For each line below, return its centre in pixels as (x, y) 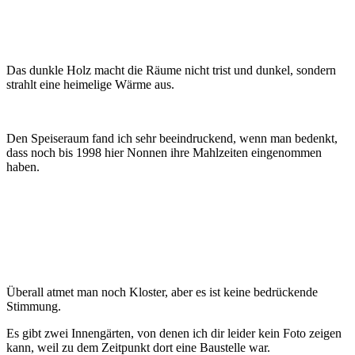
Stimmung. (34, 307)
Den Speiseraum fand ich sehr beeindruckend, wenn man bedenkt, (172, 139)
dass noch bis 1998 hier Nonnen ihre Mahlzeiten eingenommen (164, 153)
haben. (23, 167)
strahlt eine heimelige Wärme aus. (90, 85)
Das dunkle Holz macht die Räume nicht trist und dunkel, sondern (171, 71)
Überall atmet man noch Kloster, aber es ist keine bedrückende (162, 292)
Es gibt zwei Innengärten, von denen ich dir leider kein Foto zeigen (174, 334)
